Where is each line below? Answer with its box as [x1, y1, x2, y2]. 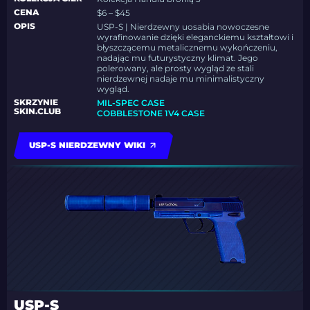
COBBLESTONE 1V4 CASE [97, 108, 206, 119]
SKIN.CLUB [14, 106, 61, 117]
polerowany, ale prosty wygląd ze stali [97, 63, 255, 74]
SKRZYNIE [14, 97, 58, 108]
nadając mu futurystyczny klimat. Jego [97, 53, 259, 64]
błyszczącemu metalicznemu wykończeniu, [97, 42, 278, 53]
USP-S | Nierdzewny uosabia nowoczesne [97, 21, 270, 33]
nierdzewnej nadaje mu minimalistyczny [97, 73, 265, 84]
